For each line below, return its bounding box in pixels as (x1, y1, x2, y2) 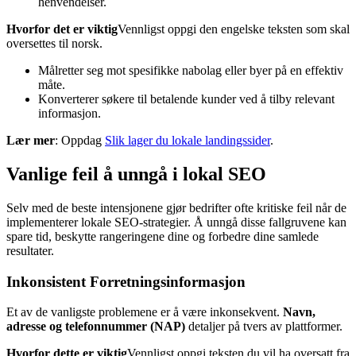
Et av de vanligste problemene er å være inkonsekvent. (6, 305, 283, 319)
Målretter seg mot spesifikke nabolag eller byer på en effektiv (38, 64, 343, 78)
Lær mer (6, 133, 55, 148)
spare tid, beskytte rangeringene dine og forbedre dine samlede (6, 229, 319, 243)
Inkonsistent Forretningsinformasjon (6, 273, 246, 290)
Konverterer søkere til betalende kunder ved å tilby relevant (38, 92, 335, 106)
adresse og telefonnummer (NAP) (6, 319, 185, 334)
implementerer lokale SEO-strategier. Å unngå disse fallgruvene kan (6, 215, 346, 229)
